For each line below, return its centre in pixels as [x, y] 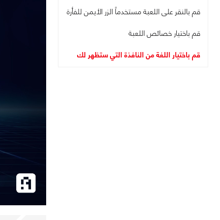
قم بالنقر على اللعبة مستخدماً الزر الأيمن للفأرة [134, 12]
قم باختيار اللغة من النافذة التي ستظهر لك [139, 55]
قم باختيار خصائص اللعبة [165, 33]
